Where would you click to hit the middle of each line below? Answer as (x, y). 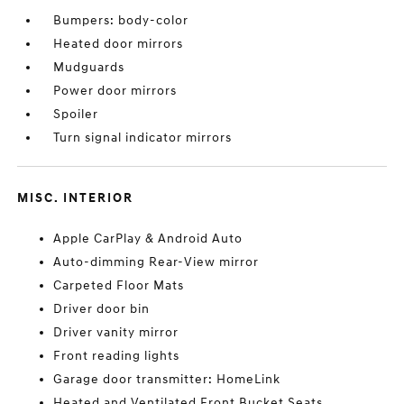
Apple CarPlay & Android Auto (148, 239)
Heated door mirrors (119, 44)
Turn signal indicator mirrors (143, 138)
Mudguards (89, 67)
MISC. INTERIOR (76, 198)
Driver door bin (102, 309)
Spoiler (76, 114)
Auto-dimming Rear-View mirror (156, 262)
